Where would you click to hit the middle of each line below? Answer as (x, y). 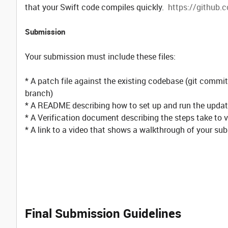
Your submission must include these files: (100, 56)
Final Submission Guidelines (103, 213)
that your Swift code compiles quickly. (96, 7)
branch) (39, 93)
